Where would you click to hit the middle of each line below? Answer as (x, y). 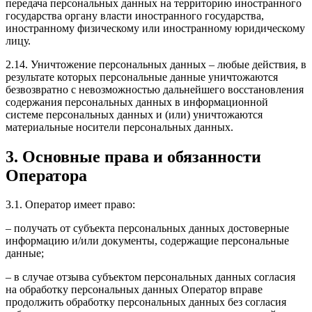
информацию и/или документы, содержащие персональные (147, 241)
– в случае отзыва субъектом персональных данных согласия (150, 277)
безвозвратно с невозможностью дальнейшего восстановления (155, 89)
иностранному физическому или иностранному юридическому (155, 28)
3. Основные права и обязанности (133, 156)
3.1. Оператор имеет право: (70, 205)
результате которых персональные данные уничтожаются (142, 77)
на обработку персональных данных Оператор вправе (134, 290)
